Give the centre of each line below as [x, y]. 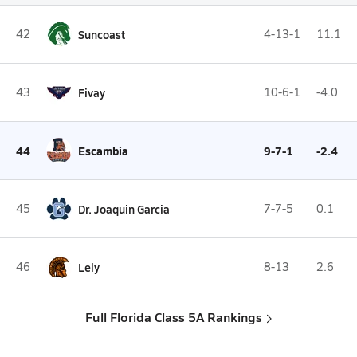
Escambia [103, 151]
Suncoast [102, 34]
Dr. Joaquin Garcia [124, 209]
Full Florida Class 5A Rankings [174, 317]
